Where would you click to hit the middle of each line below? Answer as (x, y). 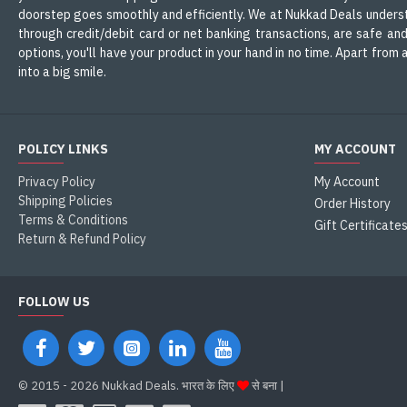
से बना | (267, 386)
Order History (352, 203)
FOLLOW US (54, 302)
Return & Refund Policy (82, 239)
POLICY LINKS (63, 149)
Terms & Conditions (73, 220)
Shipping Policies (65, 201)
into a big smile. (62, 72)
